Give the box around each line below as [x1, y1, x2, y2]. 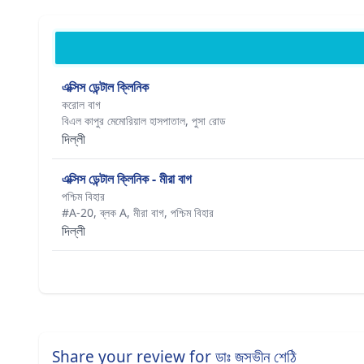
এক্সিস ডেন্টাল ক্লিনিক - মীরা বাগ [62, 170, 192, 188]
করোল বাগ [62, 97, 101, 112]
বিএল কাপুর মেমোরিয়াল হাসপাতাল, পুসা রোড [62, 113, 226, 128]
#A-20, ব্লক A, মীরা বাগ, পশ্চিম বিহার [62, 205, 214, 220]
